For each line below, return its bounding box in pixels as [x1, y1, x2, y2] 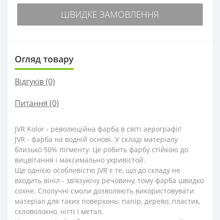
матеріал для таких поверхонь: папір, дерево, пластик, [15, 196, 200, 206]
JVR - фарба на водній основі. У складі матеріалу [15, 134, 178, 144]
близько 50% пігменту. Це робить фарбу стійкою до [15, 144, 188, 154]
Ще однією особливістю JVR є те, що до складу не [15, 165, 180, 175]
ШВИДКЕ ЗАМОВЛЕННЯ [61, 8, 159, 20]
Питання [15, 97, 48, 109]
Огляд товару [15, 53, 74, 65]
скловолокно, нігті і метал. [15, 206, 103, 216]
